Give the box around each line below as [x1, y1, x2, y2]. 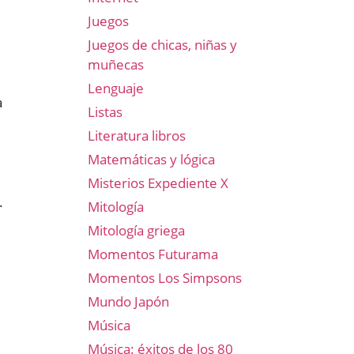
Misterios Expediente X [88, 174, 228, 192]
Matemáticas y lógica [88, 150, 215, 168]
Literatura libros [88, 126, 186, 145]
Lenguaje [88, 79, 144, 97]
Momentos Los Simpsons [88, 269, 242, 287]
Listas [88, 103, 122, 121]
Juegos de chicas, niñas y [88, 36, 237, 54]
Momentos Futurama [88, 245, 218, 263]
